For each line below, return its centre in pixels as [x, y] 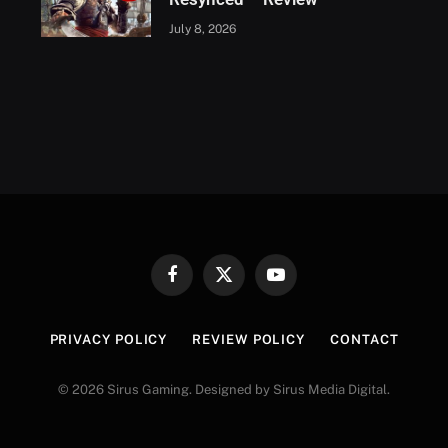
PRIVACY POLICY [108, 339]
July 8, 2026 [202, 28]
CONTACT [364, 339]
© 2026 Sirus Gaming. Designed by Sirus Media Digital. [224, 389]
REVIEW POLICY [249, 339]
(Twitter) [247, 302]
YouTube [300, 283]
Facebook [199, 283]
